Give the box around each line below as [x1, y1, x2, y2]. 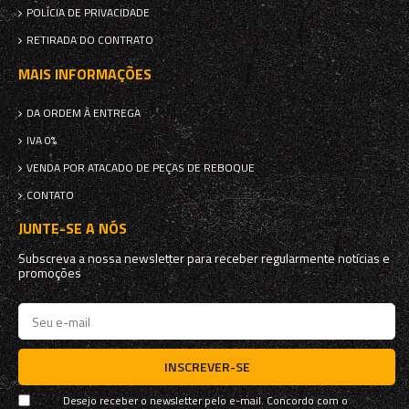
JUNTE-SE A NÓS [18, 217, 127, 239]
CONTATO [26, 186, 74, 204]
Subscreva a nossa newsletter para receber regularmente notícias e [18, 248, 390, 267]
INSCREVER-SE [163, 357, 250, 376]
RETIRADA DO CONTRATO [26, 31, 153, 48]
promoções [18, 263, 81, 282]
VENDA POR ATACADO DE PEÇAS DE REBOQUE [26, 159, 255, 176]
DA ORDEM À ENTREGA [26, 104, 141, 121]
